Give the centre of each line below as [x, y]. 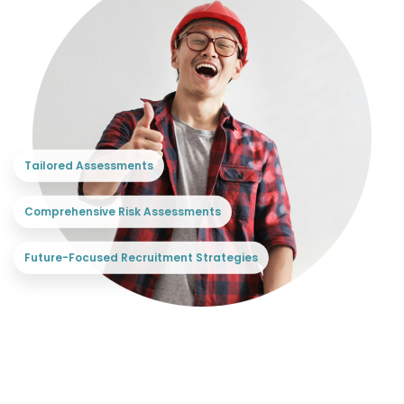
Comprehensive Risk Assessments [123, 212]
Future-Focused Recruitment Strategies [141, 258]
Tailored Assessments [89, 166]
